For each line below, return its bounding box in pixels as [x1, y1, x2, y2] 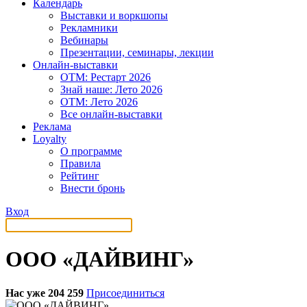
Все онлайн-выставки [60, 108, 162, 120]
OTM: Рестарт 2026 [60, 71, 151, 83]
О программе [60, 145, 122, 157]
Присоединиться [86, 286, 164, 299]
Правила [60, 158, 101, 169]
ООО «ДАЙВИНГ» [5, 247, 194, 272]
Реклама [33, 121, 71, 132]
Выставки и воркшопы [60, 10, 168, 21]
